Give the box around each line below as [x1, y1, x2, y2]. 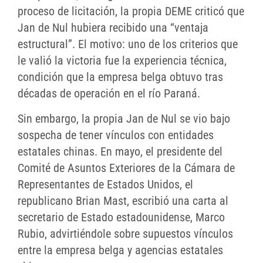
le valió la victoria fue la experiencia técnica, [18, 53, 227, 68]
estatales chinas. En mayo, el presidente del [18, 144, 222, 159]
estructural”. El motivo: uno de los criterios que [18, 37, 238, 52]
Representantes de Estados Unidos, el [18, 177, 193, 192]
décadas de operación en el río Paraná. [18, 86, 200, 101]
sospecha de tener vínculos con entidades [18, 128, 214, 143]
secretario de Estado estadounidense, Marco [18, 210, 225, 225]
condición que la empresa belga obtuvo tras [18, 70, 223, 85]
